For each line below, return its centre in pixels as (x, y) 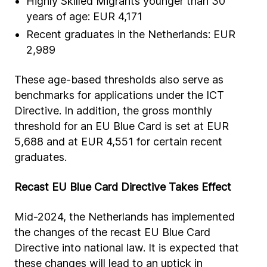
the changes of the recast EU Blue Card (112, 232)
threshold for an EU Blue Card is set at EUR (122, 126)
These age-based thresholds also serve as (119, 80)
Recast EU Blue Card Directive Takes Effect (123, 187)
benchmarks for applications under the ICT (119, 95)
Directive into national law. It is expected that (127, 248)
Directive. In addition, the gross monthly (113, 111)
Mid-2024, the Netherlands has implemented (125, 217)
